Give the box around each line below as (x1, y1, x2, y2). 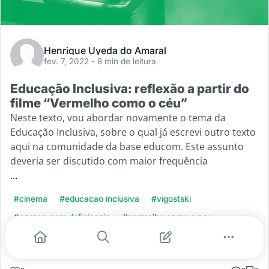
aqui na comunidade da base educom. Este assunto (10, 140, 244, 154)
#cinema (14, 194, 47, 204)
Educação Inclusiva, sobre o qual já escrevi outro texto (10, 125, 256, 139)
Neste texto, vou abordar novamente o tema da (10, 111, 226, 125)
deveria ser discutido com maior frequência (10, 154, 208, 168)
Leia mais (11, 240, 57, 253)
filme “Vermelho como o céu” (10, 95, 187, 111)
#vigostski (151, 194, 191, 204)
